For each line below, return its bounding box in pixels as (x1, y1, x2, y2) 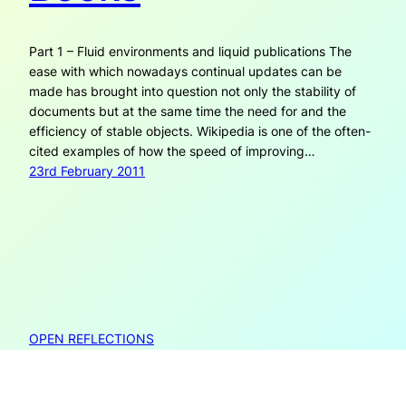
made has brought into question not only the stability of (29, 82, 356, 99)
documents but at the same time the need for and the (29, 102, 346, 119)
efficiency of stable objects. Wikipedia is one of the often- (29, 122, 371, 139)
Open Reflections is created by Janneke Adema (29, 376, 312, 392)
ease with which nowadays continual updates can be (29, 63, 342, 79)
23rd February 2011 (29, 162, 145, 179)
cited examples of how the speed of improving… (29, 142, 315, 159)
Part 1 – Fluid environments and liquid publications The (29, 43, 352, 59)
